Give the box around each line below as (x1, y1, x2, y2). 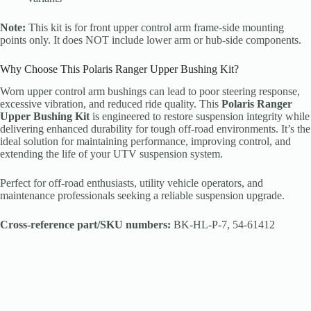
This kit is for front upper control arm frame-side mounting (26, 21, 284, 33)
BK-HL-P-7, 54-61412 (171, 219, 275, 231)
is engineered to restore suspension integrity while (90, 110, 310, 123)
